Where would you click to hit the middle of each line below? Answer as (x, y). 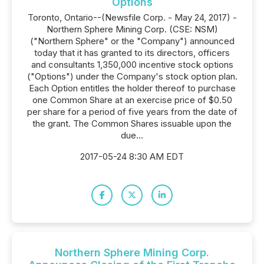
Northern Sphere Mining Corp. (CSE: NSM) (132, 29)
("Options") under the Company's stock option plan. (132, 76)
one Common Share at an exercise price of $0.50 (132, 100)
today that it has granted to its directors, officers (132, 53)
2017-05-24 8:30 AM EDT (132, 156)
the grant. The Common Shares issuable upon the (132, 123)
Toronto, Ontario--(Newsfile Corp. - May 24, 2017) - (132, 17)
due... (132, 135)
